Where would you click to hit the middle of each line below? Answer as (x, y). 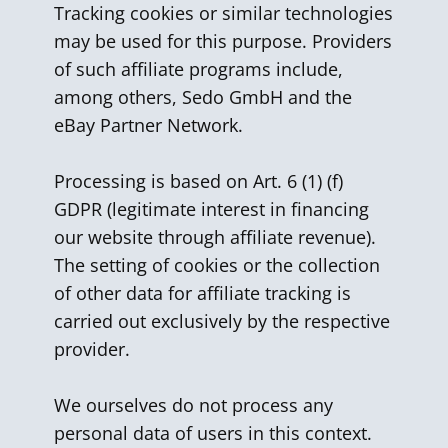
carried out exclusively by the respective (222, 321)
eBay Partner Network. (151, 125)
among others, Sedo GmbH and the (203, 97)
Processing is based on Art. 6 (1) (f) (198, 181)
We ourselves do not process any (193, 405)
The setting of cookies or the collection (217, 265)
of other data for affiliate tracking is (202, 293)
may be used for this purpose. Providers (223, 41)
